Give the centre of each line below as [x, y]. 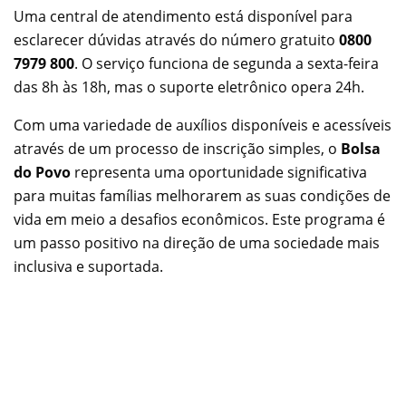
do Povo [42, 173]
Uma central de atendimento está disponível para [183, 17]
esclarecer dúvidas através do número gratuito [176, 40]
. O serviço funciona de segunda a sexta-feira [227, 64]
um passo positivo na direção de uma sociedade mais [197, 243]
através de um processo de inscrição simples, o [177, 149]
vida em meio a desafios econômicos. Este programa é [199, 220]
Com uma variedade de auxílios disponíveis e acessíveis [203, 126]
